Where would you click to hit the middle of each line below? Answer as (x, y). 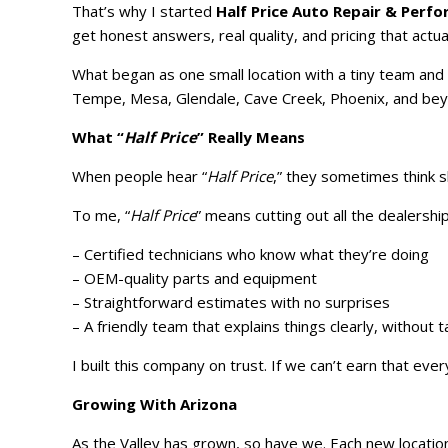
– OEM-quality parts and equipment (194, 278)
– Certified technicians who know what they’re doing (250, 254)
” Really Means (251, 137)
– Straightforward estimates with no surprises (231, 302)
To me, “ (101, 215)
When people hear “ (139, 176)
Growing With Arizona (154, 404)
